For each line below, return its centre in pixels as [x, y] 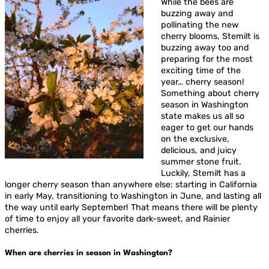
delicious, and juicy [198, 150]
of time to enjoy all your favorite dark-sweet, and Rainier [117, 219]
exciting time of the [201, 70]
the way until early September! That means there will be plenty [131, 207]
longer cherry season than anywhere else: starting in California [131, 184]
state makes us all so [202, 116]
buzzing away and [197, 13]
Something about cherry [210, 93]
